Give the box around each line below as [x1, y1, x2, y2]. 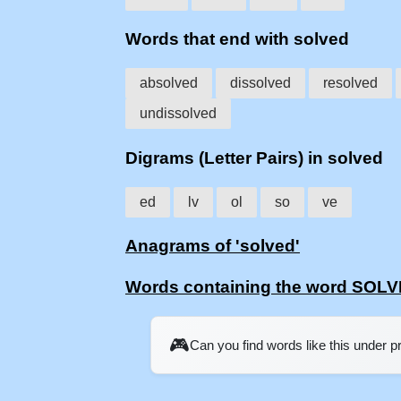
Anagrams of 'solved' [125, 236, 300, 256]
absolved [140, 75, 198, 91]
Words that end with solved [125, 30, 349, 49]
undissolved [140, 106, 217, 122]
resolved [323, 75, 378, 91]
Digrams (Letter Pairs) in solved [125, 148, 383, 167]
